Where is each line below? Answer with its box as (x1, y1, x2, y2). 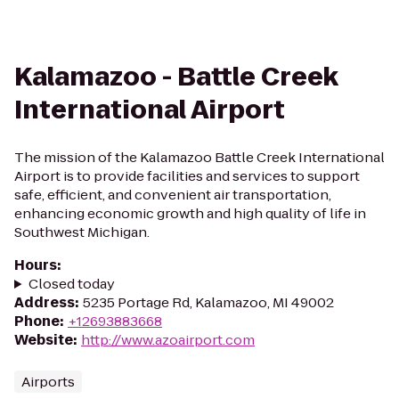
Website (14, 330, 73, 349)
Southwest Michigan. (14, 223, 150, 241)
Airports (21, 372, 75, 391)
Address (14, 293, 75, 312)
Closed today (28, 274, 115, 293)
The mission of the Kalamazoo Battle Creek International (14, 148, 385, 167)
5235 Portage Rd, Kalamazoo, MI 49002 (83, 293, 334, 312)
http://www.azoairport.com (81, 330, 255, 349)
